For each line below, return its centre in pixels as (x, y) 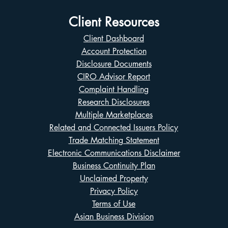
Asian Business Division (114, 217)
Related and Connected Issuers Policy (114, 127)
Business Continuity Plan (114, 166)
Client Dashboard (114, 38)
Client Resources (114, 22)
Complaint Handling (114, 89)
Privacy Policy (114, 191)
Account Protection (114, 51)
